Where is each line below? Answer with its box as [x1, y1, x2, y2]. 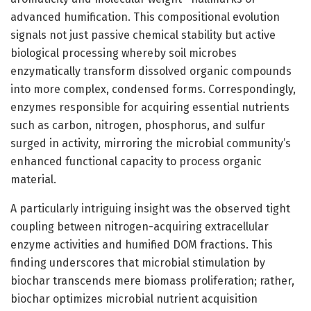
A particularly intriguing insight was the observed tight [10, 201, 290, 215]
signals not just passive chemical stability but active [10, 28, 276, 42]
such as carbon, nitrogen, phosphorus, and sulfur [10, 118, 265, 132]
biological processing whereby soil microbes [10, 46, 237, 60]
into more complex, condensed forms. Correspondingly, [10, 82, 296, 96]
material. [10, 172, 56, 186]
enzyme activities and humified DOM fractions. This [10, 237, 273, 251]
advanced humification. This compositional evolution [10, 10, 280, 24]
